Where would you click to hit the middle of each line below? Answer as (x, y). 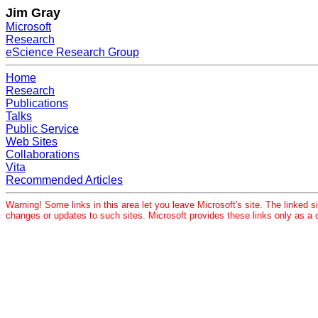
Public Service (42, 129)
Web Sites (32, 142)
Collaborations (43, 154)
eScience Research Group (72, 52)
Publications (37, 103)
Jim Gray (33, 13)
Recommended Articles (64, 180)
